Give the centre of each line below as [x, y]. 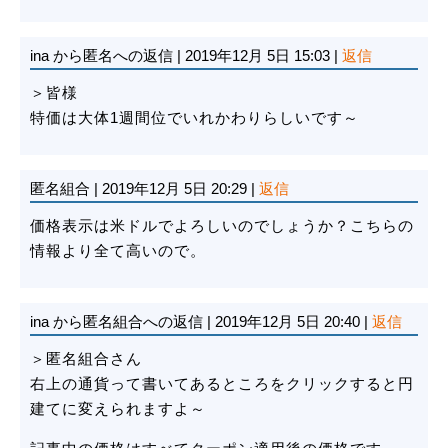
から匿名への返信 [115, 56]
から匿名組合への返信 [130, 322]
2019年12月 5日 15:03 [257, 56]
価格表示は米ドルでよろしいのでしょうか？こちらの [222, 226]
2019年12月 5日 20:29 [174, 189]
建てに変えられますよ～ [118, 409]
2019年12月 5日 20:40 [287, 322]
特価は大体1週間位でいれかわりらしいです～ [194, 118]
